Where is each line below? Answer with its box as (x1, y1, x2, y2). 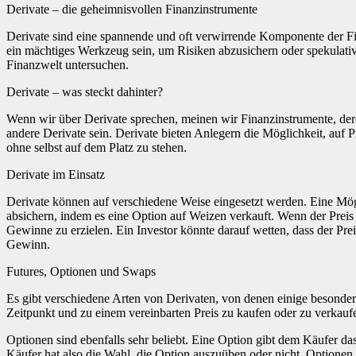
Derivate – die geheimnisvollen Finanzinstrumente (6, 2, 257, 16)
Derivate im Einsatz (6, 167, 105, 181)
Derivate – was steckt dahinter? (6, 84, 163, 99)
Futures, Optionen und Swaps (6, 264, 156, 278)
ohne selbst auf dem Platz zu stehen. (6, 140, 187, 154)
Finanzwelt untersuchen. (6, 57, 129, 72)
